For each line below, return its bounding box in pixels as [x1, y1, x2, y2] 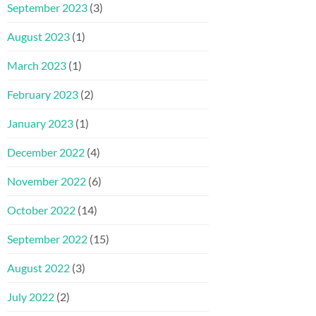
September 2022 [7, 232, 87, 246]
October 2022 [7, 203, 75, 217]
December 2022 [7, 145, 85, 159]
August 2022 [7, 261, 70, 275]
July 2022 [7, 290, 54, 304]
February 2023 [7, 87, 78, 102]
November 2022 [7, 174, 86, 188]
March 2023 [7, 59, 66, 73]
